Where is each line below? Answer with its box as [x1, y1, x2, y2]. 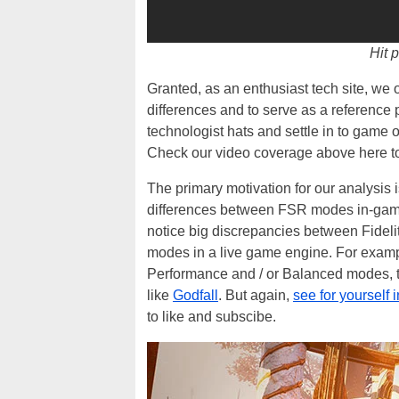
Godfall [173, 288, 218, 304]
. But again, [218, 288, 293, 304]
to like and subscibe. [147, 309, 276, 325]
